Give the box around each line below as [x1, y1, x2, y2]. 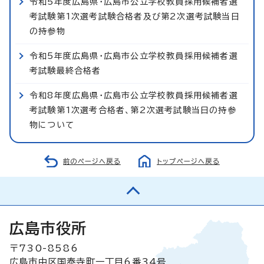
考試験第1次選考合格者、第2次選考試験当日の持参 [29, 105, 236, 114]
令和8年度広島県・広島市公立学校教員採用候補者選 [29, 91, 238, 100]
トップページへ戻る [157, 157, 220, 164]
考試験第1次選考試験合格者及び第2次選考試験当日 [29, 12, 240, 21]
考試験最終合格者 [29, 66, 101, 75]
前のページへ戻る [63, 157, 121, 164]
